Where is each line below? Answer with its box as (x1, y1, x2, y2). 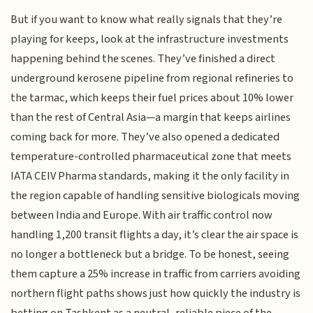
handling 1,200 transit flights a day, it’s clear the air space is (10, 226, 299, 243)
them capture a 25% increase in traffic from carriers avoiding (10, 265, 301, 282)
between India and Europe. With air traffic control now (10, 206, 273, 224)
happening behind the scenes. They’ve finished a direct (10, 50, 276, 67)
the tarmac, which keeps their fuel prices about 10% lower (10, 89, 294, 106)
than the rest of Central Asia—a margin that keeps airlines (10, 108, 291, 126)
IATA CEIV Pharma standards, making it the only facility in (10, 167, 290, 184)
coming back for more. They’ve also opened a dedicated (10, 128, 280, 145)
